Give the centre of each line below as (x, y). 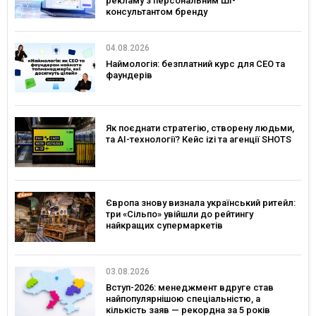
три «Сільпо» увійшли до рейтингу (180, 214)
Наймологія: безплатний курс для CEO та (195, 63)
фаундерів (129, 75)
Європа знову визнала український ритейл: (201, 203)
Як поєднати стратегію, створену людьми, (200, 128)
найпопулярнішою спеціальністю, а (183, 298)
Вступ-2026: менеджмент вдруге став (190, 287)
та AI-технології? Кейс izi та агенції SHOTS (199, 140)
